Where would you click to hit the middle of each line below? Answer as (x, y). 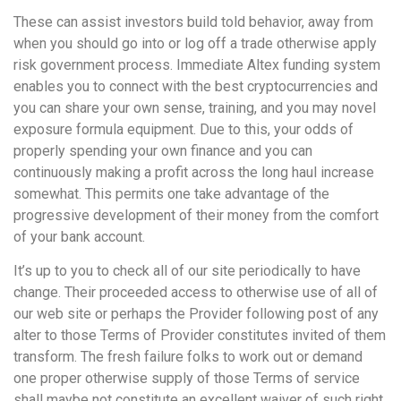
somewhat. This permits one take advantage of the (171, 193)
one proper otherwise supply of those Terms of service (187, 379)
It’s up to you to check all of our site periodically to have (187, 271)
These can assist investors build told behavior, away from (193, 21)
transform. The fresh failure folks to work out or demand (188, 357)
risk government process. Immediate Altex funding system (197, 64)
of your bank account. (79, 236)
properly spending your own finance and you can (163, 150)
